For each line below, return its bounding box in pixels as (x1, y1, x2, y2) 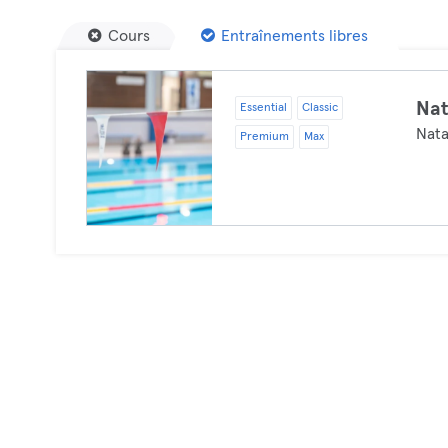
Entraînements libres (221, 28, 368, 44)
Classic (301, 102, 338, 114)
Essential (239, 102, 287, 114)
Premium (239, 131, 289, 143)
